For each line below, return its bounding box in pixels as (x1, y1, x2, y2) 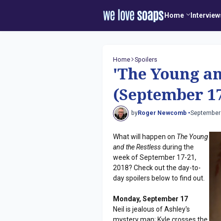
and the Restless (113, 143, 161, 151)
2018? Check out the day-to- (113, 163, 201, 172)
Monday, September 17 (113, 194, 188, 203)
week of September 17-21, (113, 153, 197, 161)
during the (161, 143, 194, 151)
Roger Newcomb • (138, 110, 190, 117)
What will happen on (113, 132, 177, 141)
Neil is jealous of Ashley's (113, 205, 190, 213)
